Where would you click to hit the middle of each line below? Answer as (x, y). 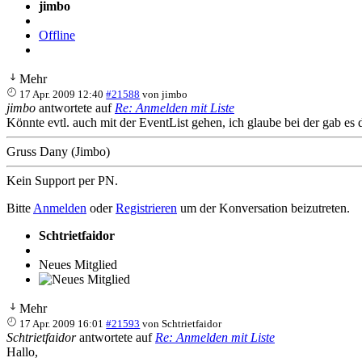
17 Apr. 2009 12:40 (62, 94)
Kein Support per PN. (62, 180)
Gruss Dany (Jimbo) (58, 151)
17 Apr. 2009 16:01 (62, 323)
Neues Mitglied (78, 264)
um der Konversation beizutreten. (263, 208)
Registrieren (146, 208)
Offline (57, 35)
